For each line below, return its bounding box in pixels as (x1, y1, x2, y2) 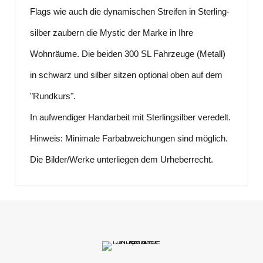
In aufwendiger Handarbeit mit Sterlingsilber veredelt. (30, 112, 231, 122)
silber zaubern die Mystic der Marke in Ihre (30, 27, 193, 38)
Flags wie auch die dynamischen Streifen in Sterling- (30, 6, 230, 16)
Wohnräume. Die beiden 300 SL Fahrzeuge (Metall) (30, 48, 225, 59)
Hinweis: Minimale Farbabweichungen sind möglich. (30, 133, 228, 143)
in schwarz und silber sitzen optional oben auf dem (30, 69, 222, 80)
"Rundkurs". (30, 90, 76, 101)
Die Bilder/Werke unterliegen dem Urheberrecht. (30, 154, 213, 164)
